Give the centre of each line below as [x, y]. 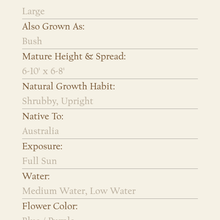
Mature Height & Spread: [74, 56]
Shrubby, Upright [58, 101]
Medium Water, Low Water [79, 191]
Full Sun [40, 161]
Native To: [43, 116]
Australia [41, 131]
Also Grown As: [53, 26]
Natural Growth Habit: [69, 86]
